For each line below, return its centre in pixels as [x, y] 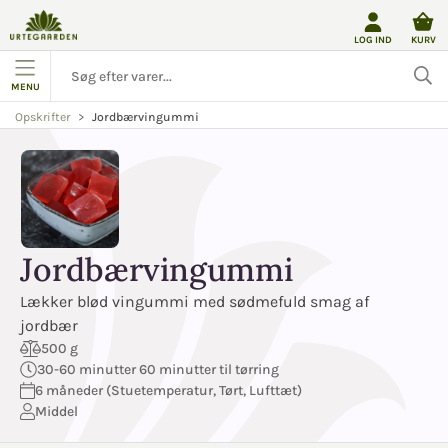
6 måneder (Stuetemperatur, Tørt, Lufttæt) [168, 390]
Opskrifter [42, 117]
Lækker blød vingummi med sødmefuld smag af [194, 301]
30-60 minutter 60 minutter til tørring [158, 369]
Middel [56, 411]
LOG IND [373, 39]
